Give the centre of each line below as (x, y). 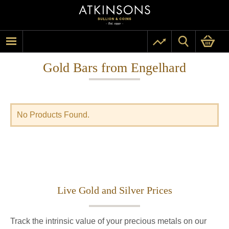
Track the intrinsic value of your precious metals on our (108, 221)
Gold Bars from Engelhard (114, 68)
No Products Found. (53, 115)
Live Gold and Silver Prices (114, 190)
